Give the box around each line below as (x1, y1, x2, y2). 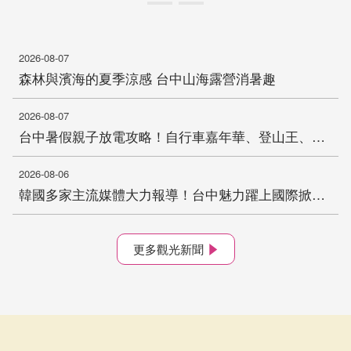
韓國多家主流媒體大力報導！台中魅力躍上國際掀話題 (312, 184, 325, 204)
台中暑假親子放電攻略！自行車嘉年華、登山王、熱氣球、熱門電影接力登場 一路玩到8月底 (312, 126, 325, 147)
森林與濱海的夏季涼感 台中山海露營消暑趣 (19, 68, 276, 89)
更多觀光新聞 (132, 241, 204, 258)
